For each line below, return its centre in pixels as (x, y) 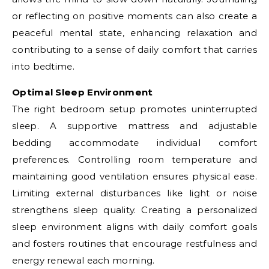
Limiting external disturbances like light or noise (134, 193)
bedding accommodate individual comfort (134, 143)
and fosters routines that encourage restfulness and (134, 243)
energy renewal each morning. (83, 260)
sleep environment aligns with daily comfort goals (134, 227)
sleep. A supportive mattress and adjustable (134, 126)
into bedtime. (43, 66)
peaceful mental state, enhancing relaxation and (134, 33)
